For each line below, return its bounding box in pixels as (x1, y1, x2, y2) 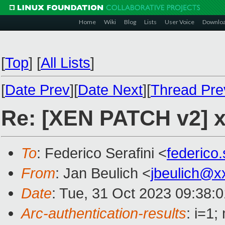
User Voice (165, 18, 194, 26)
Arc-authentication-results (21, 205, 186, 222)
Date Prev (5, 81, 70, 98)
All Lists (41, 54, 90, 71)
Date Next (78, 81, 143, 98)
